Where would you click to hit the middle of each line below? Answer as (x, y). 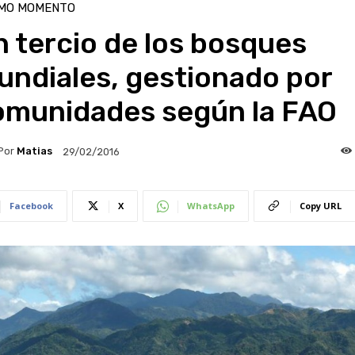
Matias (34, 151)
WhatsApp (210, 205)
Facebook (31, 205)
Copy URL (320, 205)
